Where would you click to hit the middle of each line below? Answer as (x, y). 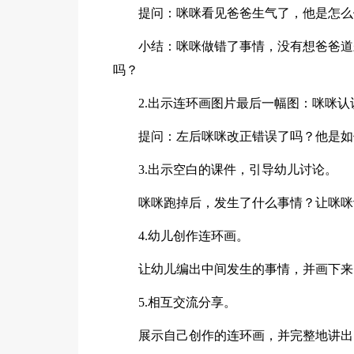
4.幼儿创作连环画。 (194, 235)
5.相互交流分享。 (188, 302)
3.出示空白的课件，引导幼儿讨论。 (238, 169)
